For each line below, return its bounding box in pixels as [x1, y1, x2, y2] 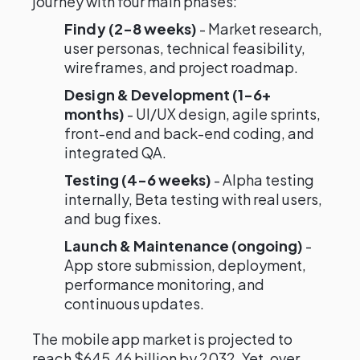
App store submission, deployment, [64, 256, 307, 274]
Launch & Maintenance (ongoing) [64, 236, 304, 255]
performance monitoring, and [64, 275, 265, 293]
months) [64, 104, 125, 123]
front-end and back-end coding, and [64, 124, 315, 142]
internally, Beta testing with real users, [64, 190, 323, 208]
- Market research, [196, 19, 323, 38]
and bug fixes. [64, 209, 162, 227]
